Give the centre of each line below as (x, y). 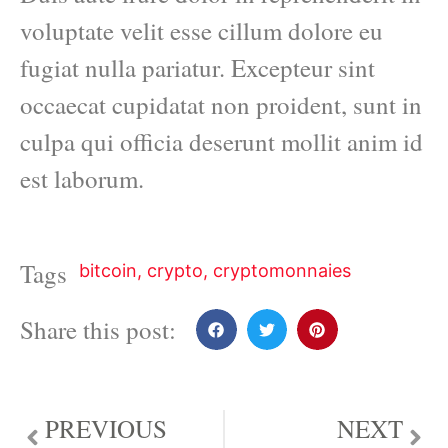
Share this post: (98, 330)
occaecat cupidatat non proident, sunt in (221, 105)
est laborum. (82, 179)
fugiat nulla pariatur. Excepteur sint (197, 68)
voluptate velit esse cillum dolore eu (201, 31)
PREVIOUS (106, 428)
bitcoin (108, 271)
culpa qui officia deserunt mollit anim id (221, 142)
